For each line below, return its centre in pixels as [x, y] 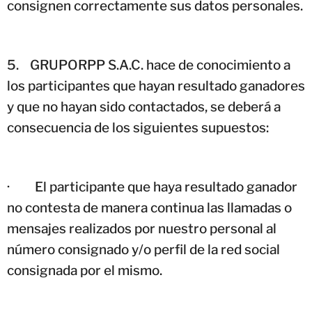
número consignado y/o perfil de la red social [143, 249]
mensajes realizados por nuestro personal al [142, 228]
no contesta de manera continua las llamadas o [149, 208]
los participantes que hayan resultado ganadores [156, 86]
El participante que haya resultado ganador [166, 187]
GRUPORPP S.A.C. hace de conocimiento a [160, 65]
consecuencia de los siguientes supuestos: [138, 127]
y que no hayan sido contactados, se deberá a [144, 107]
